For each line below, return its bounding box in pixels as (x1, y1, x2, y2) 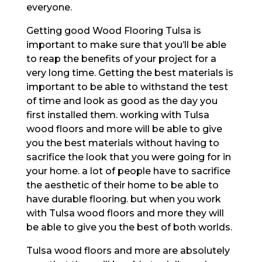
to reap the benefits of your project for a (26, 53, 216, 64)
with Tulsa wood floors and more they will (26, 207, 224, 219)
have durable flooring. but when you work (26, 193, 221, 205)
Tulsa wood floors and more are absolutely (26, 244, 230, 256)
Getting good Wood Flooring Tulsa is (26, 25, 201, 36)
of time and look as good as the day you (26, 95, 218, 106)
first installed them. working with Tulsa (26, 109, 209, 120)
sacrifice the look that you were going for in (26, 151, 231, 163)
